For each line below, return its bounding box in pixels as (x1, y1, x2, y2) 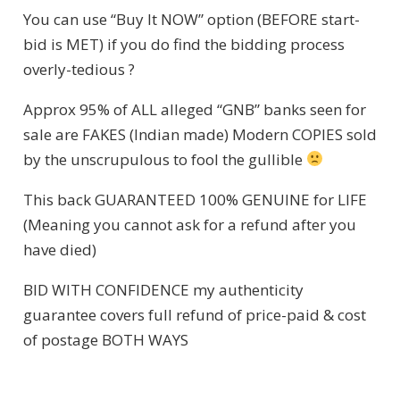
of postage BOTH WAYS (22, 329, 188, 350)
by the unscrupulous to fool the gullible (22, 148, 306, 170)
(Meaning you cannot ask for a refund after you (22, 213, 356, 235)
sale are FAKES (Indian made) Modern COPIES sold (22, 123, 377, 145)
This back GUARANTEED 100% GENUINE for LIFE (22, 188, 367, 210)
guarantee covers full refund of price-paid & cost (22, 304, 366, 325)
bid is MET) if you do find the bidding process (22, 33, 345, 54)
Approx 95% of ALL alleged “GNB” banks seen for (22, 98, 366, 120)
